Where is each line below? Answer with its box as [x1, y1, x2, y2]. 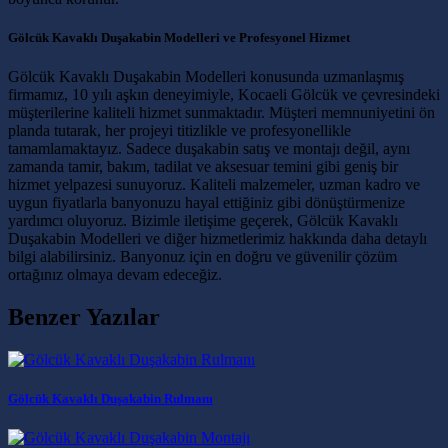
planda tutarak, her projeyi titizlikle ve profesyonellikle [8, 122, 351, 140]
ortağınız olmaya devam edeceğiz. [8, 266, 222, 284]
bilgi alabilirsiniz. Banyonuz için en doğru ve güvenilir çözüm [8, 248, 397, 266]
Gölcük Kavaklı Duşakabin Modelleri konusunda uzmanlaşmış [8, 68, 404, 86]
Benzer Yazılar [8, 303, 160, 330]
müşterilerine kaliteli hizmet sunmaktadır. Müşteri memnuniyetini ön [8, 104, 435, 122]
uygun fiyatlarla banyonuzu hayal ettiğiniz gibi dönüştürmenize [8, 194, 405, 212]
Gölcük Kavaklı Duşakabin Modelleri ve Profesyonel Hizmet [8, 29, 350, 45]
